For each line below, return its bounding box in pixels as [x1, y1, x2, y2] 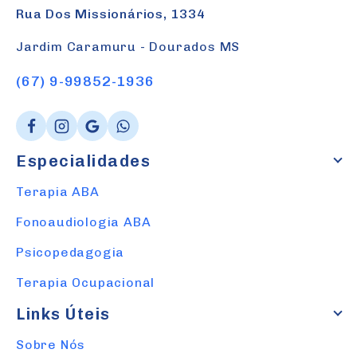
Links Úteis [16, 304, 111, 324]
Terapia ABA [16, 184, 100, 200]
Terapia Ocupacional [16, 275, 155, 291]
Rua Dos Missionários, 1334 [16, 6, 206, 22]
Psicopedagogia [16, 245, 125, 261]
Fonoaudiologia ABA [16, 214, 151, 230]
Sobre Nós [16, 337, 86, 353]
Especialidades [16, 151, 151, 171]
